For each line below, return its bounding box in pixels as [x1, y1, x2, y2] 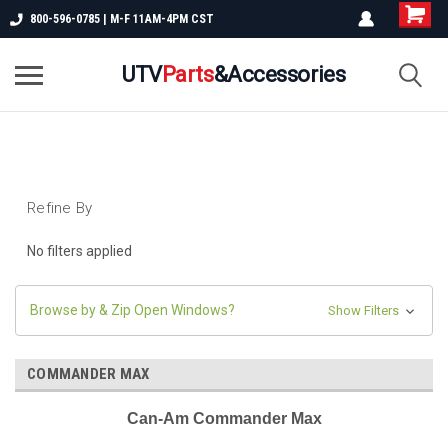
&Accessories [213, 61, 346, 87]
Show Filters [327, 302, 402, 318]
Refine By [27, 199, 93, 217]
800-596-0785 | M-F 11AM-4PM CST [30, 12, 214, 26]
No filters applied [27, 242, 132, 259]
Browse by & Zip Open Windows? [30, 301, 235, 318]
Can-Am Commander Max [126, 409, 322, 427]
